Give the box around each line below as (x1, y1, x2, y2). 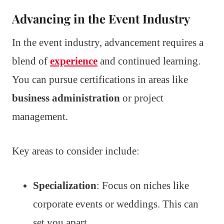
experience (50, 55, 97, 67)
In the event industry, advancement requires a (12, 36, 203, 49)
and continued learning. (97, 55, 200, 67)
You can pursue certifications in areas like (12, 73, 188, 86)
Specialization (33, 179, 96, 192)
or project (120, 92, 163, 104)
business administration (12, 92, 120, 104)
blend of (12, 55, 50, 67)
